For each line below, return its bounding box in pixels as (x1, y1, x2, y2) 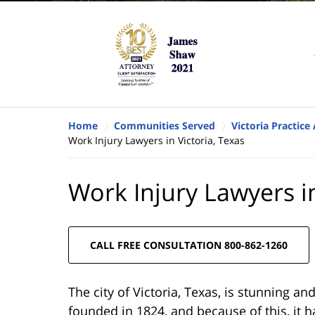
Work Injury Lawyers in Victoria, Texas (68, 133, 245, 147)
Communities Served (114, 118, 215, 132)
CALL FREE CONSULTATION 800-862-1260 (90, 238, 288, 252)
